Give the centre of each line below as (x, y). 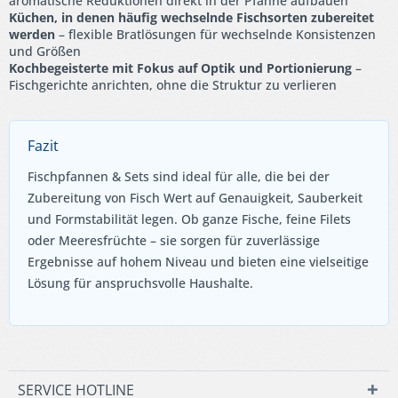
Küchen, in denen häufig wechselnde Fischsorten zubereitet (191, 17)
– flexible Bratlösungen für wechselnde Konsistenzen (215, 34)
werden (32, 34)
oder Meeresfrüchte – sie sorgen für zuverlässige (174, 240)
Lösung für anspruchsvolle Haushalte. (140, 283)
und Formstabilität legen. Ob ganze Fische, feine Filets (189, 219)
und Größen (45, 51)
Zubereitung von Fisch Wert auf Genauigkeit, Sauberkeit (195, 197)
